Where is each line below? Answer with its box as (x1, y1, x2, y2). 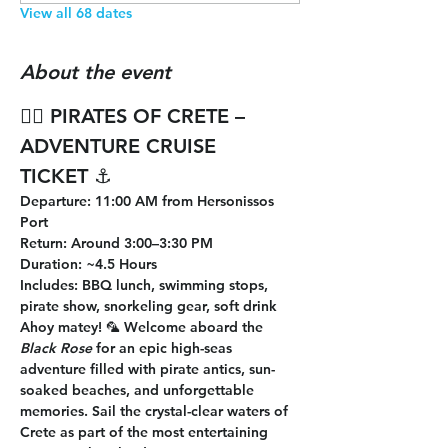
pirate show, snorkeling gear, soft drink (20, 297, 277, 315)
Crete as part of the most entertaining (20, 423, 272, 441)
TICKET (20, 164, 88, 188)
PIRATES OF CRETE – (50, 104, 251, 128)
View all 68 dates (20, 4, 132, 22)
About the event (20, 60, 171, 84)
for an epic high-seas (92, 339, 236, 357)
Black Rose (20, 339, 92, 357)
